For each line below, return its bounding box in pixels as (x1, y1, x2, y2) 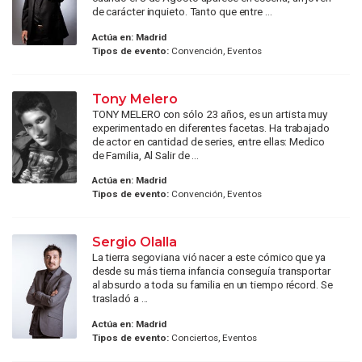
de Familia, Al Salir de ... (91, 148, 200, 162)
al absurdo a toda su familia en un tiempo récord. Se (91, 278, 333, 292)
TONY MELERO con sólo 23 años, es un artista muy (91, 107, 328, 120)
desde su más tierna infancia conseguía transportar (91, 264, 330, 278)
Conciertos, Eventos (168, 331, 257, 343)
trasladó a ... (91, 292, 149, 305)
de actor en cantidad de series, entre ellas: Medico (91, 134, 325, 148)
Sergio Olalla (91, 234, 177, 250)
